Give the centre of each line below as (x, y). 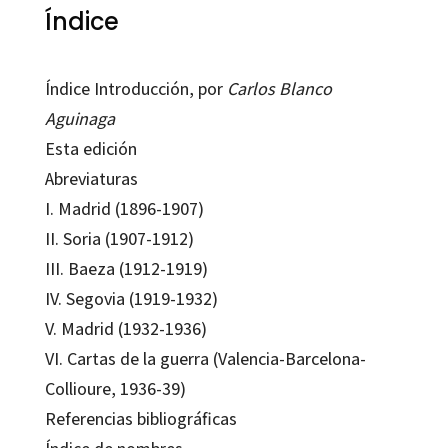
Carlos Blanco (279, 89)
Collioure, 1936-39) (115, 389)
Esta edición (90, 149)
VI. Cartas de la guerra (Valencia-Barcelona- (205, 359)
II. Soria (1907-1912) (119, 239)
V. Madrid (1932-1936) (125, 329)
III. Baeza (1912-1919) (126, 269)
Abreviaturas (91, 179)
